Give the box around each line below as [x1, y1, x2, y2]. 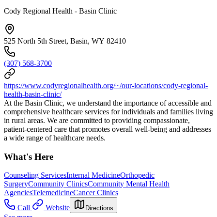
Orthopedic [120, 171, 155, 180]
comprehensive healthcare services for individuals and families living [4, 107, 213, 116]
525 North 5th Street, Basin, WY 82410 [4, 36, 126, 45]
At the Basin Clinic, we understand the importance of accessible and [4, 98, 212, 107]
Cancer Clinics [73, 188, 118, 197]
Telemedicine [32, 188, 73, 197]
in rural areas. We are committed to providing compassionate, [4, 116, 190, 124]
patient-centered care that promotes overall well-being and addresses [4, 124, 211, 133]
